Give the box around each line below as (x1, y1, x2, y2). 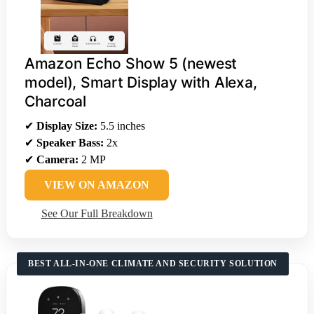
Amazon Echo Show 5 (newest (25, 54, 238, 72)
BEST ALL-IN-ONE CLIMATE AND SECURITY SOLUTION (28, 258, 278, 268)
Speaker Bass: (36, 136, 104, 149)
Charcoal (25, 92, 86, 110)
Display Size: (36, 119, 97, 132)
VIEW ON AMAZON (44, 178, 149, 191)
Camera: (36, 153, 78, 165)
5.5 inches (97, 119, 145, 132)
